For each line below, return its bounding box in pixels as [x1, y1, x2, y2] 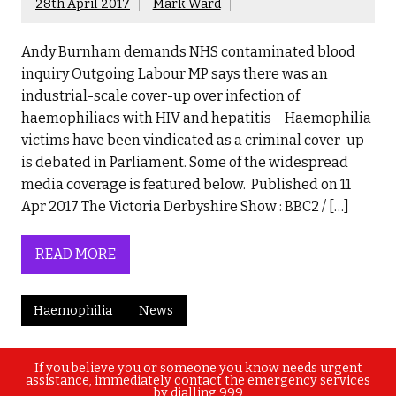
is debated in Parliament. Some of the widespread [21, 153, 348, 171]
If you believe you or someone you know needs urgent [34, 361, 362, 377]
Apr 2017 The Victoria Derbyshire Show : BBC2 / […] [21, 197, 349, 215]
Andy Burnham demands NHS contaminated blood [21, 42, 355, 60]
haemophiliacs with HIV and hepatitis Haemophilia [21, 109, 371, 126]
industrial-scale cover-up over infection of [21, 87, 300, 104]
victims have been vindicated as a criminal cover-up [21, 131, 364, 148]
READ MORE [35, 246, 116, 263]
